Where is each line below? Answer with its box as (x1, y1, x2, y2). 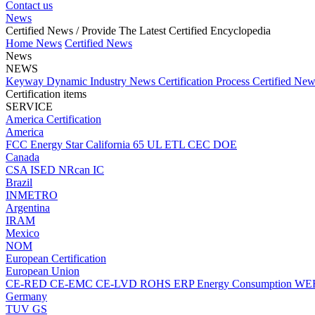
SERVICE (6, 101, 53, 112)
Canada (6, 151, 39, 163)
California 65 (86, 139, 147, 150)
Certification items (6, 88, 86, 100)
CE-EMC (50, 278, 96, 290)
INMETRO (6, 189, 58, 201)
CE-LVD (96, 278, 140, 290)
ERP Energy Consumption (174, 278, 295, 290)
